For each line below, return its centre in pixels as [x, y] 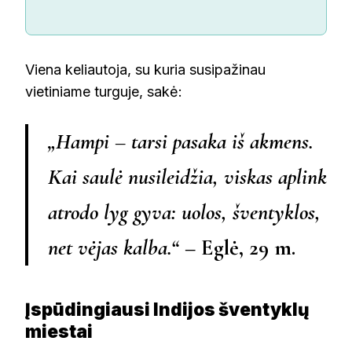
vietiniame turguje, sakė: [104, 92]
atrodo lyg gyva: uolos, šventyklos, [184, 213]
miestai [59, 332]
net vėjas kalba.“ [114, 248]
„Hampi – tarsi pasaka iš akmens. [181, 142]
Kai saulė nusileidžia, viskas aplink [187, 177]
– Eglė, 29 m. [237, 248]
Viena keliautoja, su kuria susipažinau [145, 70]
